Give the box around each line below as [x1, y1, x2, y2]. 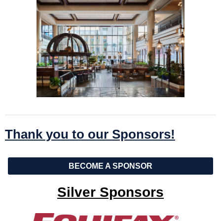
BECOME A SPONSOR [69, 162, 152, 171]
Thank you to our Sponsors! [5, 127, 175, 142]
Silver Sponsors [57, 184, 164, 200]
